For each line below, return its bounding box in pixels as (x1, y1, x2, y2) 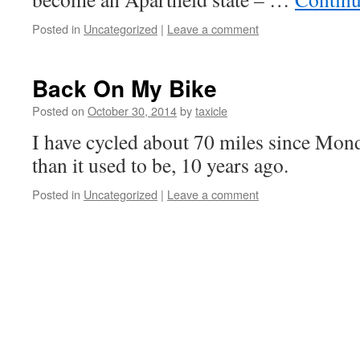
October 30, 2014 (88, 102, 177, 120)
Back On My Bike (32, 72, 217, 105)
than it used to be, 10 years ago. (32, 151, 288, 179)
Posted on (32, 102, 84, 120)
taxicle (195, 102, 227, 120)
